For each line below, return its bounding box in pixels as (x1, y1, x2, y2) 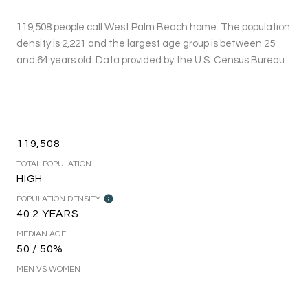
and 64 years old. (16, 55, 93, 66)
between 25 (220, 38, 275, 49)
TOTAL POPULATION (16, 159, 91, 169)
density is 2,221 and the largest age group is (16, 38, 220, 49)
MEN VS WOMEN (16, 265, 80, 274)
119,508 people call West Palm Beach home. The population (16, 22, 290, 33)
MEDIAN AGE (16, 230, 66, 239)
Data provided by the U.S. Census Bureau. (93, 55, 287, 66)
